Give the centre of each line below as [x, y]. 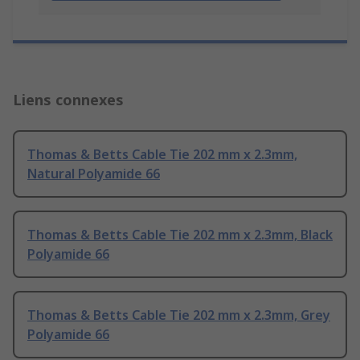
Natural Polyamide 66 [94, 174]
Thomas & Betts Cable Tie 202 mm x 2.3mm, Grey [179, 315]
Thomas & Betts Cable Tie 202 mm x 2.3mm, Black [180, 235]
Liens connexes [68, 100]
